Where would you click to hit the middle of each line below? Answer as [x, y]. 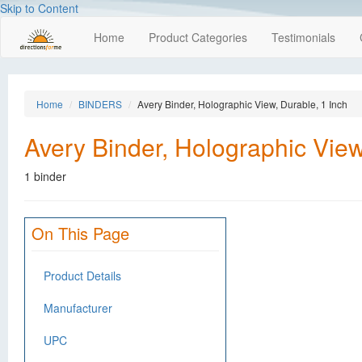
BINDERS [100, 104]
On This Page [80, 233]
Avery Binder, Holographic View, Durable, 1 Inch [242, 104]
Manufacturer [78, 308]
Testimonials [303, 37]
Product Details [82, 276]
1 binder [45, 176]
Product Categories [198, 37]
